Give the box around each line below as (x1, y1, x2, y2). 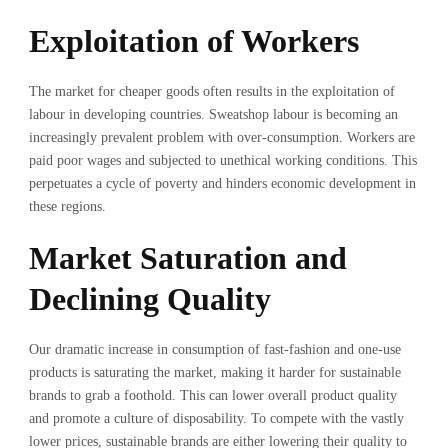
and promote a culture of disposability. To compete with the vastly (29, 410, 404, 426)
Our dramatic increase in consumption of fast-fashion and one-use (29, 341, 401, 357)
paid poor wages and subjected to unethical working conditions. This (29, 152, 417, 168)
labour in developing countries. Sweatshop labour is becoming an (29, 106, 398, 122)
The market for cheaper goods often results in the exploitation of (29, 83, 395, 99)
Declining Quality (29, 280, 271, 317)
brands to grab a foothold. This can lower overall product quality (29, 387, 397, 403)
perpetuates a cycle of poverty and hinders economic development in (29, 175, 416, 191)
